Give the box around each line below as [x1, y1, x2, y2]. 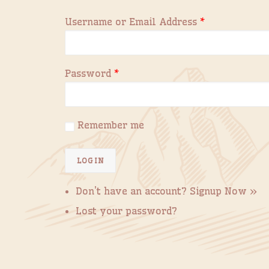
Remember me [77, 119, 144, 131]
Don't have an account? [76, 185, 190, 197]
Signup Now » [190, 185, 257, 197]
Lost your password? [76, 204, 177, 217]
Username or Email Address [65, 16, 200, 28]
